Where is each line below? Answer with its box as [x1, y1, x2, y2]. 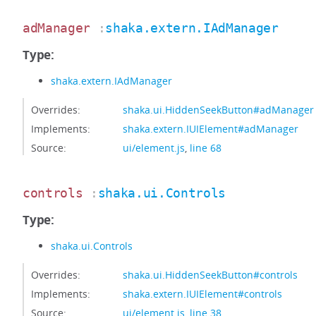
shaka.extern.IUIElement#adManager [123, 122, 298, 135]
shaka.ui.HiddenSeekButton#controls [123, 268, 298, 281]
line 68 [190, 141, 221, 154]
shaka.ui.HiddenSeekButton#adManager [123, 103, 314, 116]
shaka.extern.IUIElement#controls [123, 287, 282, 300]
